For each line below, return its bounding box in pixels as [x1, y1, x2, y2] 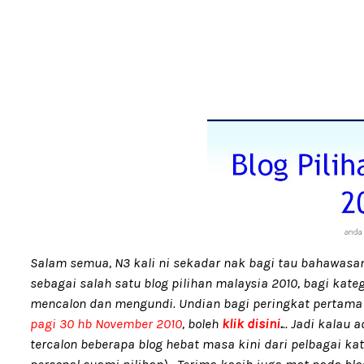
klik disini [219, 315, 280, 331]
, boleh [182, 315, 219, 331]
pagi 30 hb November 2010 [30, 315, 182, 331]
